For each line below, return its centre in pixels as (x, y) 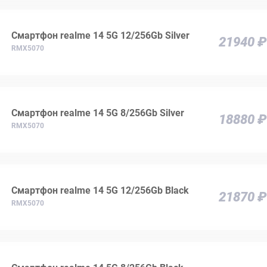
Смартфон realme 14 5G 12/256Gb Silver (100, 36)
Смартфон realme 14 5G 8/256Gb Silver (98, 113)
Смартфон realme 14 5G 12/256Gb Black (100, 191)
